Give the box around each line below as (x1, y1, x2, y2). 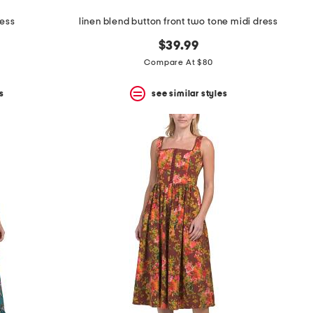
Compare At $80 (144, 58, 213, 67)
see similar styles (152, 89, 228, 98)
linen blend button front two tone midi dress (78, 17, 279, 27)
